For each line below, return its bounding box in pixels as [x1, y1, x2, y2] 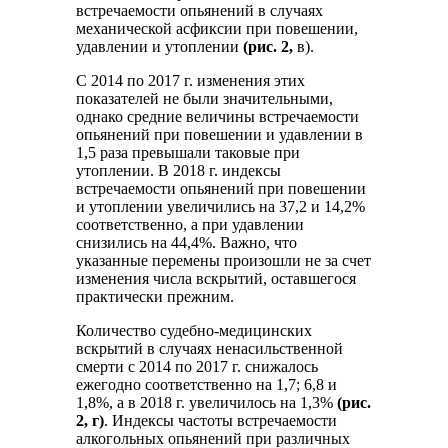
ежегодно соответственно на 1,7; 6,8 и [76, 376, 338, 394]
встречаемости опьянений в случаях [76, 2, 324, 20]
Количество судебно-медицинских [76, 322, 313, 340]
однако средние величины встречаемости [76, 108, 360, 126]
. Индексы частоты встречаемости [104, 412, 338, 430]
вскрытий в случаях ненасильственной [76, 340, 344, 358]
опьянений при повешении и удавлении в [76, 126, 364, 144]
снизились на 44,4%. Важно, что [76, 234, 298, 252]
